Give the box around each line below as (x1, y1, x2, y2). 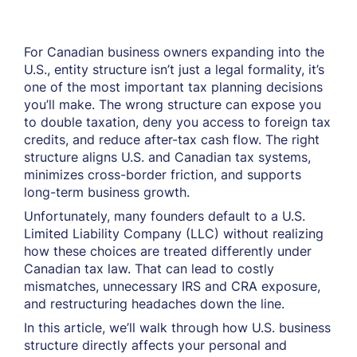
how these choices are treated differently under (24, 243, 312, 259)
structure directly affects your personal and (24, 337, 287, 353)
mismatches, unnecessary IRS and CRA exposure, (24, 278, 320, 294)
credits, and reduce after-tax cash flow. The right (24, 131, 320, 147)
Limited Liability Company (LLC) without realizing (24, 226, 324, 241)
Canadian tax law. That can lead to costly (24, 261, 274, 277)
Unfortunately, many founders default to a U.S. (24, 208, 305, 224)
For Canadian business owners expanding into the (24, 44, 324, 60)
